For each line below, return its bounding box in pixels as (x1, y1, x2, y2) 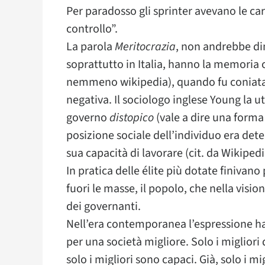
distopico (109, 109, 154, 126)
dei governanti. (66, 198, 141, 215)
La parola (66, 38, 115, 55)
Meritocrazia (115, 38, 176, 55)
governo (66, 109, 109, 126)
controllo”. (66, 21, 118, 37)
